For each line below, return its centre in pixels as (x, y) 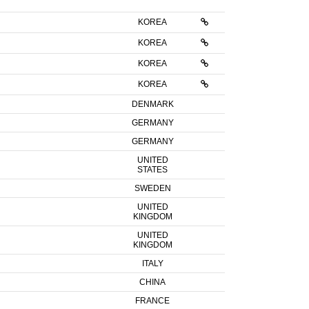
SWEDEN (152, 188)
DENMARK (152, 104)
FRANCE (152, 301)
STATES (152, 170)
